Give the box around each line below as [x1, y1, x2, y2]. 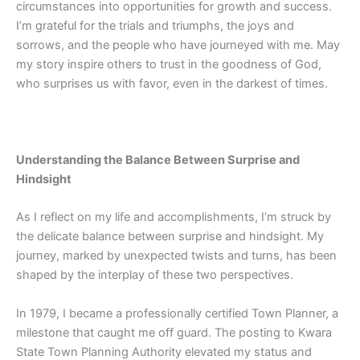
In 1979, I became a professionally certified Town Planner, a [16, 305, 338, 321]
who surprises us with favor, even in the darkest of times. [16, 76, 328, 92]
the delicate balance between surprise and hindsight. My [16, 229, 324, 244]
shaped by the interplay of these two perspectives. [16, 268, 293, 283]
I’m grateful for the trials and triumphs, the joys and [16, 18, 294, 34]
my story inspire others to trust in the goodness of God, [16, 57, 321, 72]
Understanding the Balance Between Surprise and [16, 153, 300, 168]
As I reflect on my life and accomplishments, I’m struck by [16, 210, 331, 225]
